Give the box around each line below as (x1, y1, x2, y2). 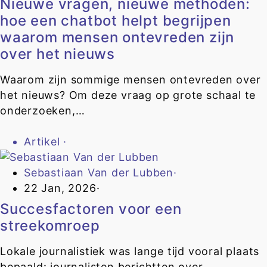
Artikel (24, 135, 64, 148)
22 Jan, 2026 (24, 182, 97, 195)
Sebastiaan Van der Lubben (24, 166, 174, 179)
